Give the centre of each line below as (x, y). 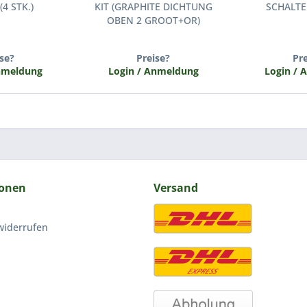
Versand (176, 187)
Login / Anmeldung (153, 71)
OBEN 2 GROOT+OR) (153, 20)
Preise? (153, 58)
